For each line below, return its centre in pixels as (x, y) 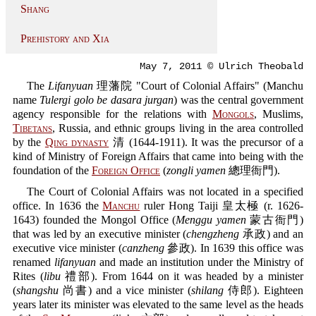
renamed (34, 262)
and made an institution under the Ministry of (200, 262)
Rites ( (28, 276)
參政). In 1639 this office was (234, 248)
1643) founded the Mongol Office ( (95, 220)
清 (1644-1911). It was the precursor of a (206, 142)
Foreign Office (126, 170)
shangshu (37, 290)
